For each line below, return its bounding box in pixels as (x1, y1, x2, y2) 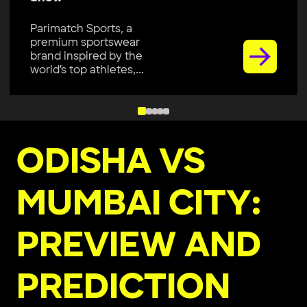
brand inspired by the (30, 49, 143, 63)
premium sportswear (30, 35, 140, 49)
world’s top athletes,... (30, 62, 145, 77)
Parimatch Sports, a (30, 21, 133, 36)
